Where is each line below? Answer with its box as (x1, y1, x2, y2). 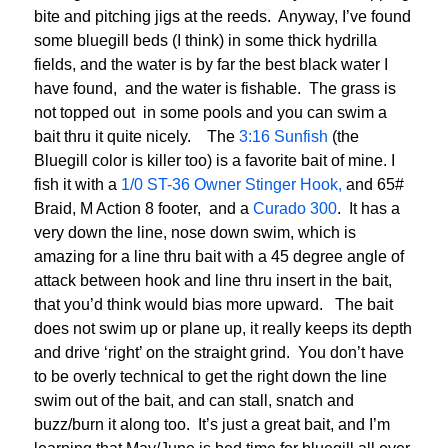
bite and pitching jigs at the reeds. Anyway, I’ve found (34, 7, 411, 25)
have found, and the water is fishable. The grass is (34, 79, 396, 97)
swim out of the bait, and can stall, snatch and (34, 391, 354, 409)
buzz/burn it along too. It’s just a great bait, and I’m (34, 415, 390, 433)
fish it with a (34, 175, 121, 193)
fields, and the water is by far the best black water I (34, 55, 388, 73)
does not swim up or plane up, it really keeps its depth (34, 319, 412, 337)
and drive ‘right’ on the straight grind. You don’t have (34, 343, 404, 361)
